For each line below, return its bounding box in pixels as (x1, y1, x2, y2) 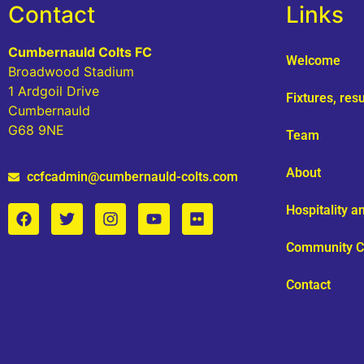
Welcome (286, 52, 340, 68)
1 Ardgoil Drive (8, 82, 99, 99)
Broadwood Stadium (8, 63, 134, 80)
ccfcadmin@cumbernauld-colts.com (26, 169, 238, 185)
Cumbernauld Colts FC (8, 43, 152, 60)
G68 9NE (8, 121, 64, 138)
